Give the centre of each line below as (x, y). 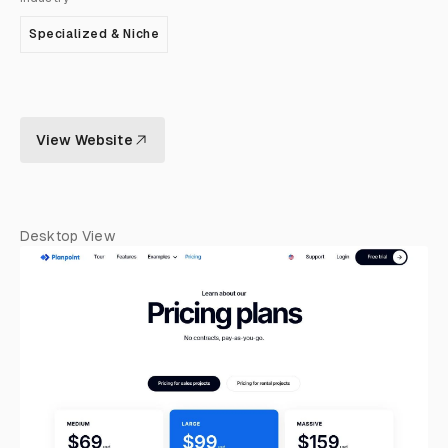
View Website (84, 140)
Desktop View (67, 236)
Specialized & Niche (94, 34)
